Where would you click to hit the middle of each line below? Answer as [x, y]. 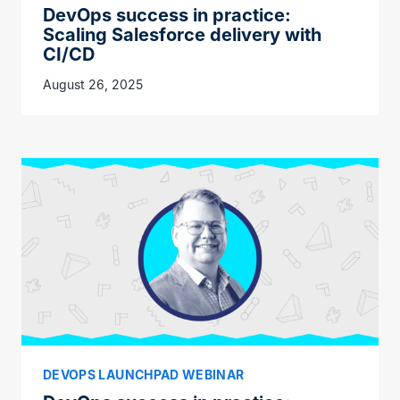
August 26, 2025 [93, 85]
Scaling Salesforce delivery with [182, 35]
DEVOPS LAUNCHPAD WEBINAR [144, 374]
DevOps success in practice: [167, 16]
